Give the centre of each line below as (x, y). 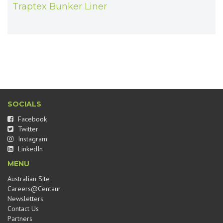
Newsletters (25, 199)
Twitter (27, 129)
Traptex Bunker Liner (60, 6)
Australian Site (29, 179)
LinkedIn (29, 149)
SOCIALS (24, 104)
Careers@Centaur (34, 189)
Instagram (32, 139)
